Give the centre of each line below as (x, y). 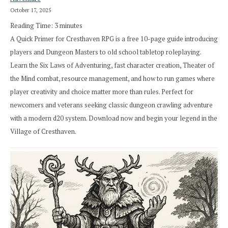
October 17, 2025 (31, 10)
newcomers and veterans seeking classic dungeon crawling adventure (111, 105)
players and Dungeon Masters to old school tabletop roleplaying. (106, 52)
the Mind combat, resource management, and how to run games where (112, 79)
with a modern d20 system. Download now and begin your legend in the (114, 118)
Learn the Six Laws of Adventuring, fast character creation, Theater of (112, 65)
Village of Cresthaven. (43, 132)
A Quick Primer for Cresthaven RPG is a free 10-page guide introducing (114, 39)
